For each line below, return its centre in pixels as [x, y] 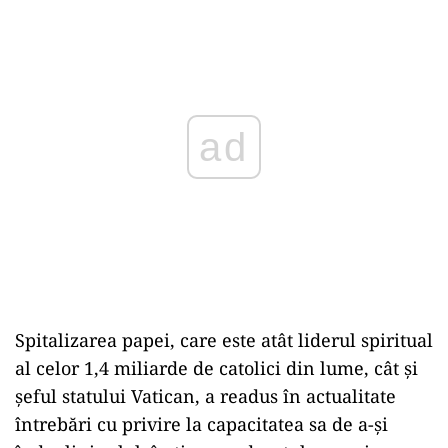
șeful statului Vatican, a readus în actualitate [205, 396]
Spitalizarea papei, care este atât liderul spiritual [224, 340]
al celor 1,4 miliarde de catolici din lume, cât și [216, 368]
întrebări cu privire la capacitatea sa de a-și [201, 424]
